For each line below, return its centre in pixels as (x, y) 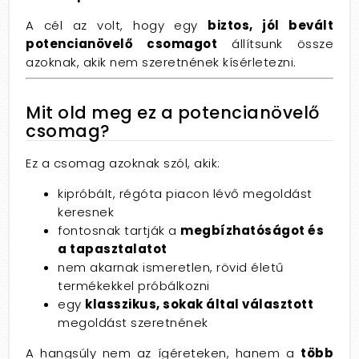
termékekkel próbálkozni (134, 286)
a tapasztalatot (113, 249)
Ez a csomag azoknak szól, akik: (123, 163)
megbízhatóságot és (252, 230)
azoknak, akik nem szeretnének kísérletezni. (161, 62)
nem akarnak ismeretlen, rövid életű (171, 267)
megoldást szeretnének (133, 323)
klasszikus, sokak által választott (199, 304)
